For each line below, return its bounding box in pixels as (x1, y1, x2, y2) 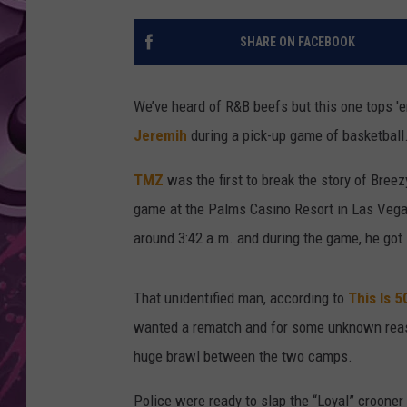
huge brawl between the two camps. (134, 347, 352, 366)
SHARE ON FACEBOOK (239, 35, 355, 50)
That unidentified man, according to (134, 289, 348, 308)
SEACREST (300, 46, 356, 61)
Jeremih (134, 126, 187, 145)
